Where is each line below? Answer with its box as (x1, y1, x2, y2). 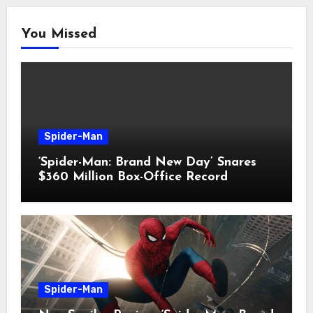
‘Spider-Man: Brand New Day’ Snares (38, 156, 256, 170)
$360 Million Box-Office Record (38, 170, 228, 184)
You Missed (20, 27, 96, 42)
